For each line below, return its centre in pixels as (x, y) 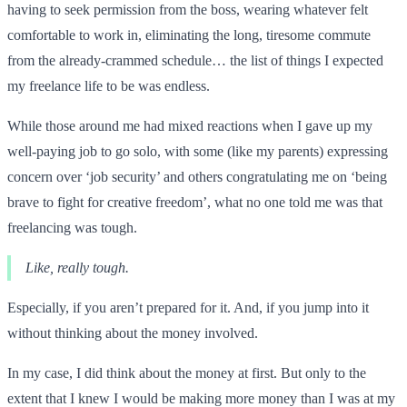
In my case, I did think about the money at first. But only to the (187, 372)
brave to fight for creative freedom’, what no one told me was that (195, 202)
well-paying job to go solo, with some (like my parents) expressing (198, 151)
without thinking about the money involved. (133, 333)
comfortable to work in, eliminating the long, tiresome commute (189, 35)
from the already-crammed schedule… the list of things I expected (195, 60)
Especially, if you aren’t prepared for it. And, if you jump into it (188, 307)
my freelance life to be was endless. (109, 85)
